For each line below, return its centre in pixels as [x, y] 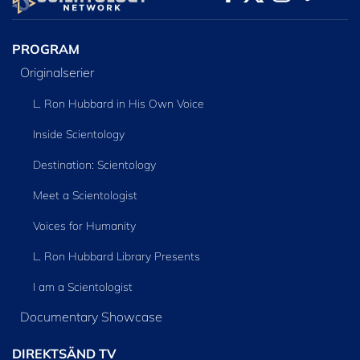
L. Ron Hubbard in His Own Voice [118, 103]
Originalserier [57, 72]
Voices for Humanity [84, 225]
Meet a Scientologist [85, 195]
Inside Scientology [78, 134]
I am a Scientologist [82, 286]
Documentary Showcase [91, 316]
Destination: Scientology [94, 164]
